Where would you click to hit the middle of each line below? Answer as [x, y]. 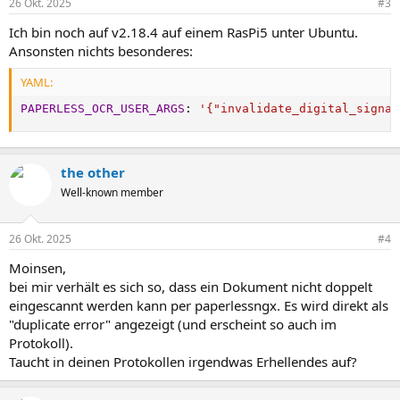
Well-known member [112, 192]
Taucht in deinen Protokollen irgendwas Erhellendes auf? [183, 361]
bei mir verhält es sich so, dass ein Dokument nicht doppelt [191, 286]
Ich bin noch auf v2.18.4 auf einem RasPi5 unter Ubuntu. [183, 32]
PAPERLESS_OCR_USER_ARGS [103, 108]
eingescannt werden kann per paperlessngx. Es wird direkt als [199, 305]
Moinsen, [37, 267]
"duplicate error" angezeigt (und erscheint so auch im [173, 324]
